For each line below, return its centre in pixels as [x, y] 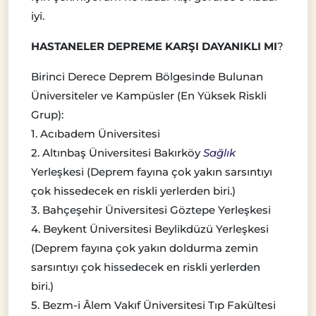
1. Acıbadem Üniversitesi [96, 134]
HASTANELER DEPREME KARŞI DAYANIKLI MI [154, 47]
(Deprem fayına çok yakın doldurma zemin [145, 248]
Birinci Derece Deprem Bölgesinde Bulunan [147, 77]
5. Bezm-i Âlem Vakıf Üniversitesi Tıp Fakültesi [153, 305]
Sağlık [218, 153]
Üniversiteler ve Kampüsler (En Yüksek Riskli [149, 96]
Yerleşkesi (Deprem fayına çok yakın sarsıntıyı [152, 172]
